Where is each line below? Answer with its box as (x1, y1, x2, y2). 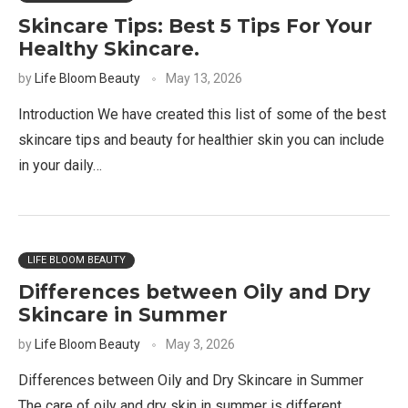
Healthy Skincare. (18, 37, 199, 60)
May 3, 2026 (166, 337, 235, 352)
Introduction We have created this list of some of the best (18, 106, 386, 123)
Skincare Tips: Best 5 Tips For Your (18, 15, 372, 37)
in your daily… (18, 157, 102, 174)
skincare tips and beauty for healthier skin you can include (18, 131, 384, 148)
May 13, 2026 (166, 71, 242, 86)
